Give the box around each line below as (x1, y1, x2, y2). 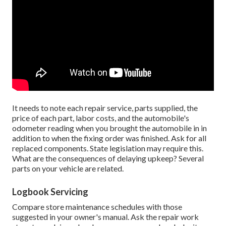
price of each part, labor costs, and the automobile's (12, 112, 189, 123)
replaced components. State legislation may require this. (12, 143, 203, 153)
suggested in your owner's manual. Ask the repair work (12, 211, 199, 221)
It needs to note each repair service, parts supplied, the (12, 102, 198, 112)
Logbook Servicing (12, 186, 88, 197)
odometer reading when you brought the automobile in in (12, 123, 207, 133)
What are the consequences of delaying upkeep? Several (12, 153, 204, 163)
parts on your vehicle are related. (12, 163, 124, 173)
